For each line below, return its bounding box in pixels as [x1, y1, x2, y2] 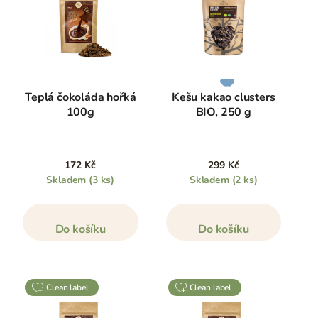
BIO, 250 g [195, 104, 251, 120]
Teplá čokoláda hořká [25, 89, 136, 105]
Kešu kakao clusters [171, 89, 275, 105]
